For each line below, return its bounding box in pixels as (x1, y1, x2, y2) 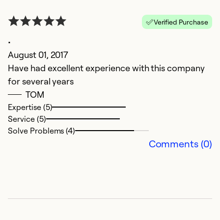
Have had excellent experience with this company (8, 62, 205, 74)
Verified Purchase (153, 18, 208, 27)
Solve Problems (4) (8, 126, 76, 136)
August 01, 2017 (8, 49, 69, 60)
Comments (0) (148, 137, 212, 150)
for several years (8, 76, 74, 87)
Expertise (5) (8, 102, 53, 112)
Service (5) (8, 114, 46, 124)
